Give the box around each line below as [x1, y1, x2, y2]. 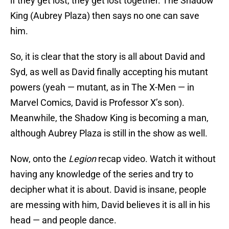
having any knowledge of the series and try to [10, 169, 193, 180]
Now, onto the [10, 153, 68, 165]
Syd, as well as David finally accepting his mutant [10, 66, 208, 78]
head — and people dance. [10, 215, 117, 226]
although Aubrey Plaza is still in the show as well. [10, 128, 208, 139]
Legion [68, 153, 96, 165]
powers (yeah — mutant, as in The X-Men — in [10, 82, 194, 93]
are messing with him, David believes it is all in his [10, 199, 210, 211]
